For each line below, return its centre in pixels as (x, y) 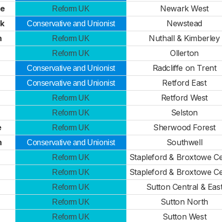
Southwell (184, 142)
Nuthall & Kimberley (184, 38)
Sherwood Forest (184, 127)
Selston (184, 112)
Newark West (184, 8)
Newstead (184, 23)
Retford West (184, 98)
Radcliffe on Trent (184, 68)
